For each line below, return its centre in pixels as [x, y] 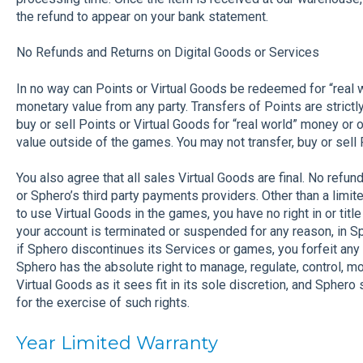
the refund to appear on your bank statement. [142, 16]
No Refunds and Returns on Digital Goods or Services [167, 53]
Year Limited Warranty [117, 344]
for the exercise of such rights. [102, 302]
